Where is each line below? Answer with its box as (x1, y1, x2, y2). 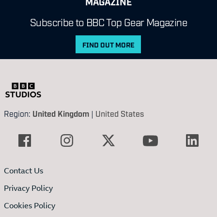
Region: (4, 108, 32, 119)
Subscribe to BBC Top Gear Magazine (30, 15, 187, 28)
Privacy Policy (4, 183, 53, 194)
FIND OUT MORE (82, 40, 135, 49)
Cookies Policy (4, 200, 55, 211)
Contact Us (4, 165, 43, 176)
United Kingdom (32, 108, 89, 119)
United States (95, 108, 144, 119)
